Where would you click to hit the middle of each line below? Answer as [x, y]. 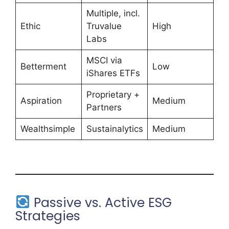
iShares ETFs [113, 73]
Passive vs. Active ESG [101, 202]
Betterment [43, 67]
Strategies [48, 216]
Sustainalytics [114, 129]
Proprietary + [113, 95]
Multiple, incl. [113, 14]
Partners [104, 108]
